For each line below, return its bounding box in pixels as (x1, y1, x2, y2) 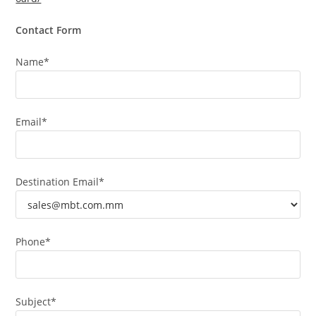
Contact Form (16, 23, 82, 37)
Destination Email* (16, 175, 105, 188)
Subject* (16, 295, 57, 308)
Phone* (16, 235, 51, 248)
